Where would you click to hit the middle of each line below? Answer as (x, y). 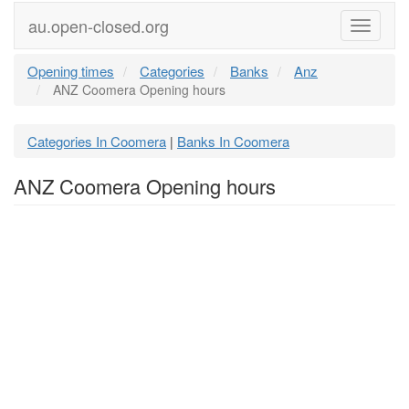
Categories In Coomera (97, 141)
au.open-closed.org (99, 26)
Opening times (71, 71)
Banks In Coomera (233, 141)
